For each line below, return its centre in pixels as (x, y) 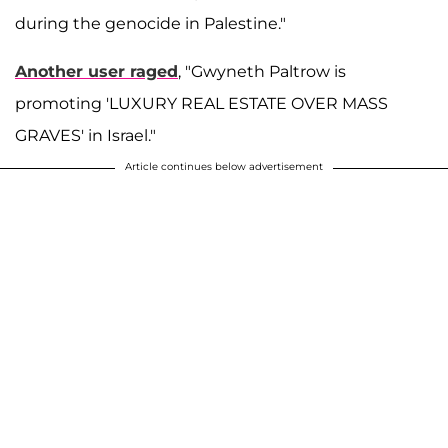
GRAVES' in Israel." (85, 135)
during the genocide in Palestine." (150, 23)
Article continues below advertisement (224, 166)
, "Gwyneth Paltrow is (262, 71)
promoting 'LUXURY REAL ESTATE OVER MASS (201, 103)
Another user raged (96, 71)
